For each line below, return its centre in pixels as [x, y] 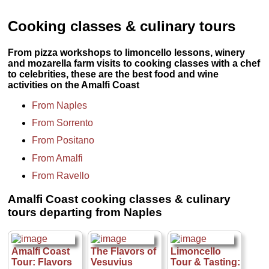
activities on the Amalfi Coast [74, 85]
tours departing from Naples [85, 212]
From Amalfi [58, 158]
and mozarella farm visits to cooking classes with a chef [134, 63]
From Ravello [61, 176]
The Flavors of [124, 252]
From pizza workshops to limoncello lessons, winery [127, 52]
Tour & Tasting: [205, 262]
